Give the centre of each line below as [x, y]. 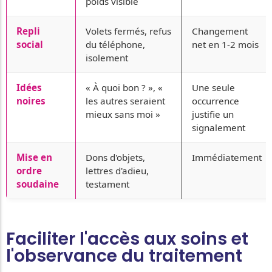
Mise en [34, 157]
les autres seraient [125, 100]
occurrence [216, 100]
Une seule [213, 87]
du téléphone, [115, 44]
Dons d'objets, [115, 157]
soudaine [38, 184]
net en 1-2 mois [225, 44]
